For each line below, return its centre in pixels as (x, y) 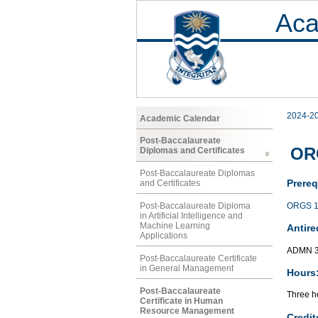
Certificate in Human (181, 301)
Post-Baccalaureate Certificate (198, 258)
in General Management (187, 268)
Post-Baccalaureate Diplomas (197, 174)
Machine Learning (175, 225)
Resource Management (187, 311)
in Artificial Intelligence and (191, 215)
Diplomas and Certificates (192, 151)
